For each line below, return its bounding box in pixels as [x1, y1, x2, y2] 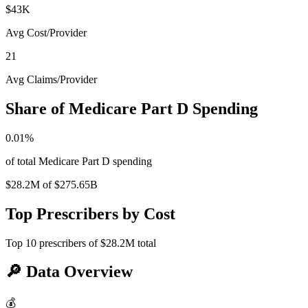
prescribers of [36, 236, 100, 249]
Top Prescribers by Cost [5, 204, 175, 223]
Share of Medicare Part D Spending [5, 99, 258, 118]
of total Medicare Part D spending [5, 155, 152, 167]
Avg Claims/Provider [5, 73, 97, 85]
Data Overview [22, 263, 133, 281]
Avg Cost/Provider [5, 26, 87, 38]
